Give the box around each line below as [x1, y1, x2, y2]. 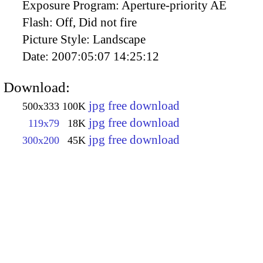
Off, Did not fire [56, 15, 137, 29]
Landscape [93, 32, 146, 46]
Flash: [22, 15, 56, 29]
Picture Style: [22, 32, 93, 46]
